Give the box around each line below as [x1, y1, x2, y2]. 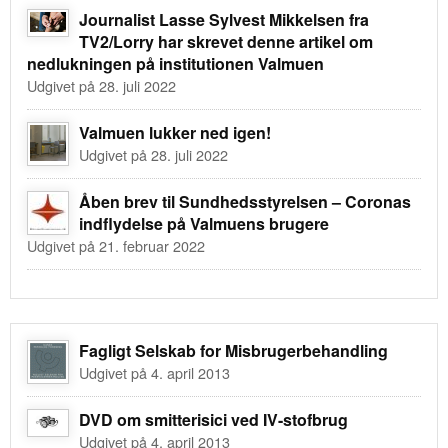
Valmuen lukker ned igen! [79, 120, 271, 144]
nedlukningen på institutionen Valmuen [27, 51, 324, 75]
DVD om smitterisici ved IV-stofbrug [79, 407, 348, 431]
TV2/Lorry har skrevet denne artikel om [79, 29, 373, 53]
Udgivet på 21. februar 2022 [27, 234, 205, 256]
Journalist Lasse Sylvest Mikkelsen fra [79, 7, 369, 31]
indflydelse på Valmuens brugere [79, 211, 329, 235]
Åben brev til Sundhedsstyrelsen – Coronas [79, 189, 411, 213]
